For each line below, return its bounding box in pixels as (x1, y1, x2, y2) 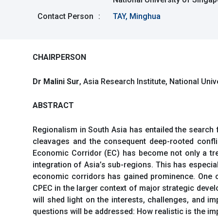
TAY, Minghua (113, 12, 161, 21)
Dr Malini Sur (33, 76, 79, 86)
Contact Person (37, 12, 93, 21)
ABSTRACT (33, 101, 74, 110)
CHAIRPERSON (33, 53, 86, 62)
